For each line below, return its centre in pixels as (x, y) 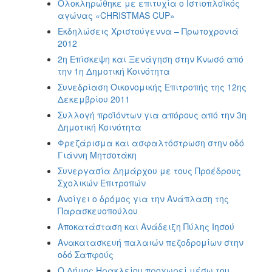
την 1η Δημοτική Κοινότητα (114, 71)
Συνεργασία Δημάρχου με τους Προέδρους (149, 170)
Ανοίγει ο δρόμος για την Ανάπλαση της (143, 198)
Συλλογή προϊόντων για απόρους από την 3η (152, 114)
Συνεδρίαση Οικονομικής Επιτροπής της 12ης (152, 87)
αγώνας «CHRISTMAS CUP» (116, 15)
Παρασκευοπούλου (98, 210)
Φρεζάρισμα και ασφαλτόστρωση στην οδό (151, 142)
